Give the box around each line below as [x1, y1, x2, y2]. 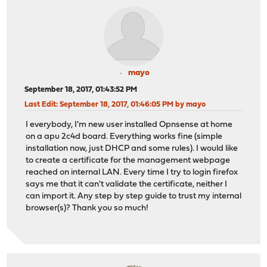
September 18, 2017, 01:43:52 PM [24, 85, 138, 94]
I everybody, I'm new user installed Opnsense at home [26, 120, 233, 130]
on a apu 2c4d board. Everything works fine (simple [26, 132, 223, 142]
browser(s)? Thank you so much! [26, 204, 149, 213]
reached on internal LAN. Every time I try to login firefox [26, 168, 238, 178]
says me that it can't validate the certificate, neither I [26, 180, 228, 190]
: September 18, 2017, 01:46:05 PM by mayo [56, 100, 206, 108]
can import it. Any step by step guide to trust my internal [26, 192, 242, 201]
